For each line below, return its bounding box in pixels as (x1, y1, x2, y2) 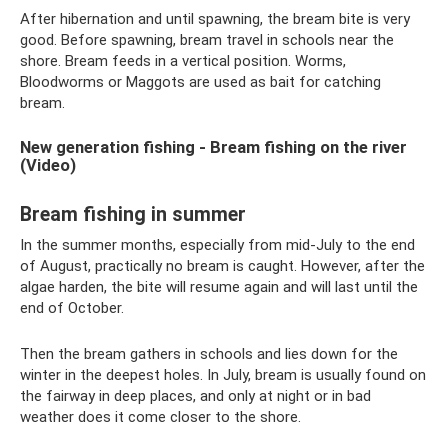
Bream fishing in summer (20, 203, 246, 227)
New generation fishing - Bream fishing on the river (20, 138, 407, 157)
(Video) (20, 156, 76, 175)
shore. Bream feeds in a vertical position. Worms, (20, 52, 346, 70)
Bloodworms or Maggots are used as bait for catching (20, 73, 381, 91)
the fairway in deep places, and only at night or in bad (20, 387, 371, 405)
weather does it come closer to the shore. (20, 408, 301, 426)
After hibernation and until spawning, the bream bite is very (20, 10, 410, 28)
